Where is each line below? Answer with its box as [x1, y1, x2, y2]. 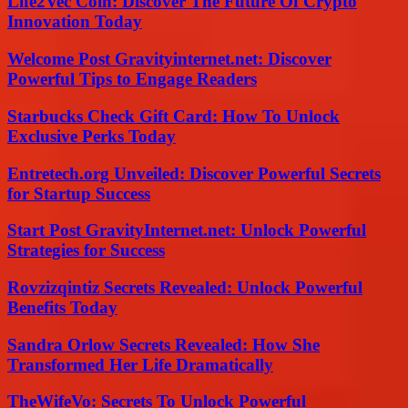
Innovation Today [7, 12, 142, 32]
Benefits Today [7, 297, 117, 317]
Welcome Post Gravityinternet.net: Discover [7, 49, 331, 69]
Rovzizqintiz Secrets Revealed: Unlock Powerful [7, 277, 362, 297]
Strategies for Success [7, 240, 165, 260]
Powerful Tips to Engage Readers [7, 69, 257, 89]
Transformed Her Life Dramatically [7, 354, 273, 374]
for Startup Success [7, 183, 150, 203]
